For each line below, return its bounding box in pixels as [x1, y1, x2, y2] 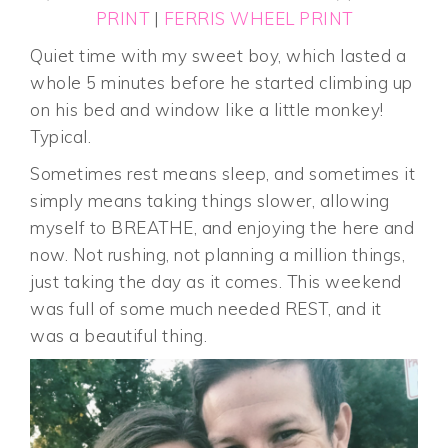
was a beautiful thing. [30, 324, 208, 346]
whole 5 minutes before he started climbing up [30, 71, 413, 93]
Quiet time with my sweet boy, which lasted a [30, 44, 407, 66]
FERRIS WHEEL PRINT [163, 7, 353, 29]
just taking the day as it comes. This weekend [30, 270, 402, 292]
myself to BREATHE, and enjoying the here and [30, 216, 415, 238]
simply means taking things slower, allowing [30, 189, 390, 211]
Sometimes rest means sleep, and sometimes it [30, 162, 416, 184]
